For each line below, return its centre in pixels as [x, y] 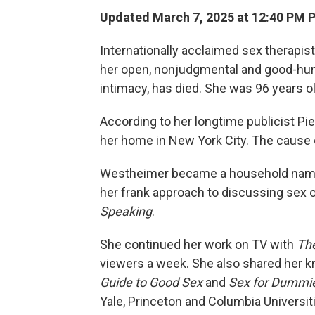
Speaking [126, 212]
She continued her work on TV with [198, 245]
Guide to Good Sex [151, 283]
